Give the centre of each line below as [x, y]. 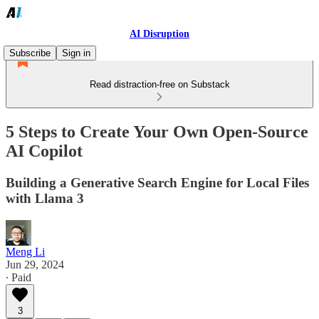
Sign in [76, 53]
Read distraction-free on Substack [159, 84]
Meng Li [25, 251]
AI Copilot [44, 151]
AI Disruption [159, 34]
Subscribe [30, 53]
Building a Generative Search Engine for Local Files [157, 182]
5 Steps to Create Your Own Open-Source [157, 131]
